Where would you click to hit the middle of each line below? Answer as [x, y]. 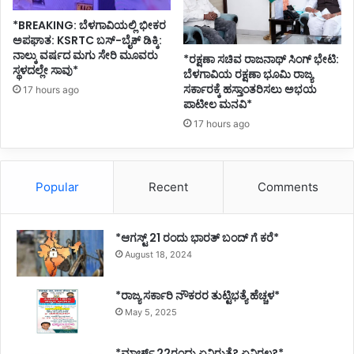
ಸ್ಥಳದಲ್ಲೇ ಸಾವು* [45, 70]
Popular [57, 186]
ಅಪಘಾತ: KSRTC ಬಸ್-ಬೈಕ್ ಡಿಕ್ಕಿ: [87, 40]
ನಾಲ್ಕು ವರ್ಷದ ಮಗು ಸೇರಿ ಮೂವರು [85, 55]
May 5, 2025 [151, 313]
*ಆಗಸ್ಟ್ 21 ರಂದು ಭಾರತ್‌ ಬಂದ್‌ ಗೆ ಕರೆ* [197, 237]
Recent [168, 186]
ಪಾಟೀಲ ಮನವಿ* [218, 104]
